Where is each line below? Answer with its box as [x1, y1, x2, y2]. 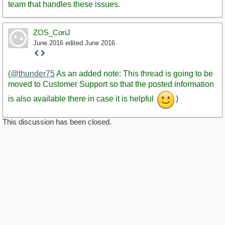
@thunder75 [11, 69, 55, 78]
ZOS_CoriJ [33, 28, 70, 37]
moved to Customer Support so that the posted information [8, 79, 214, 88]
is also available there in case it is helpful [8, 94, 156, 103]
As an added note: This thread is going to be [55, 69, 213, 78]
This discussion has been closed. [3, 117, 111, 126]
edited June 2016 [65, 39, 115, 47]
